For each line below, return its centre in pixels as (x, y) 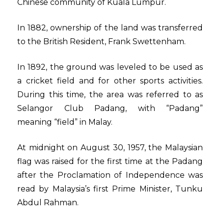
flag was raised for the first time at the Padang (110, 162)
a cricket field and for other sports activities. (110, 81)
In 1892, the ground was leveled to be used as (110, 67)
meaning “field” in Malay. (65, 122)
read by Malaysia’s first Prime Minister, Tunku (110, 189)
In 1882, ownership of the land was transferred (110, 28)
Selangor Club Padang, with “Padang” (110, 109)
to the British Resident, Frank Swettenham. (102, 42)
